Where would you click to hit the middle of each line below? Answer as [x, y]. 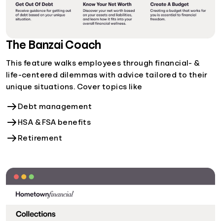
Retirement [40, 138]
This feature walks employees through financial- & [103, 63]
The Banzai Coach [54, 45]
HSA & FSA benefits [55, 122]
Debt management [55, 106]
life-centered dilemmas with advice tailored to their [107, 75]
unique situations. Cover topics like [74, 87]
